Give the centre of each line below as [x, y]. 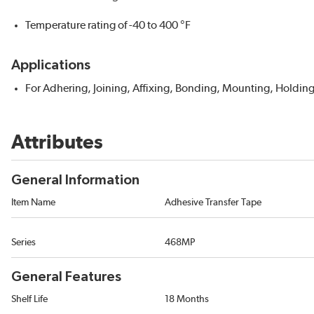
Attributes [57, 143]
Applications [51, 66]
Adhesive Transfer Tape [213, 203]
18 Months [187, 300]
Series [23, 243]
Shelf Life [29, 300]
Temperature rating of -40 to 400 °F [108, 26]
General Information [75, 180]
